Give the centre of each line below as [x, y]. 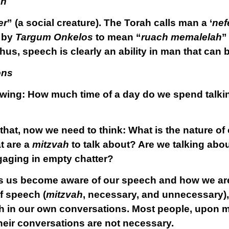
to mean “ [117, 37]
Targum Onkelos [54, 37]
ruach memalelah [181, 37]
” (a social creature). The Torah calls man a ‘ [109, 23]
